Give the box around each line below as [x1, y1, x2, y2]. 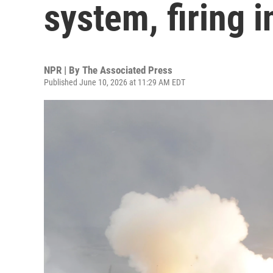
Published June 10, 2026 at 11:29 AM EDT [44, 77, 185, 87]
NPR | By [44, 64, 82, 76]
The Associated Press [82, 64, 172, 76]
